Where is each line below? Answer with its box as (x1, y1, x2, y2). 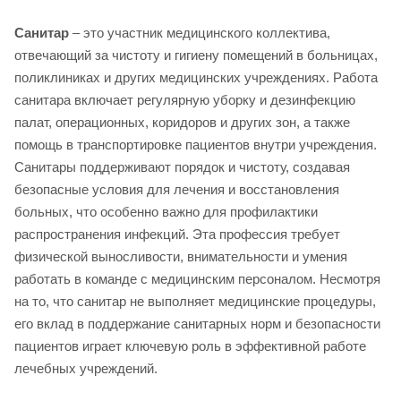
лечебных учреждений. (14, 360, 158, 376)
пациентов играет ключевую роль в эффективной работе (14, 337, 366, 354)
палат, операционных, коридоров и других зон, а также (14, 114, 350, 130)
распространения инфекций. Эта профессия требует (14, 226, 340, 242)
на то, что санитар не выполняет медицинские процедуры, (14, 293, 376, 309)
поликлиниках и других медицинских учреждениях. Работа (14, 69, 378, 85)
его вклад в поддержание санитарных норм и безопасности (14, 315, 380, 331)
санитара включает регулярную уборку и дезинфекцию (14, 91, 355, 107)
